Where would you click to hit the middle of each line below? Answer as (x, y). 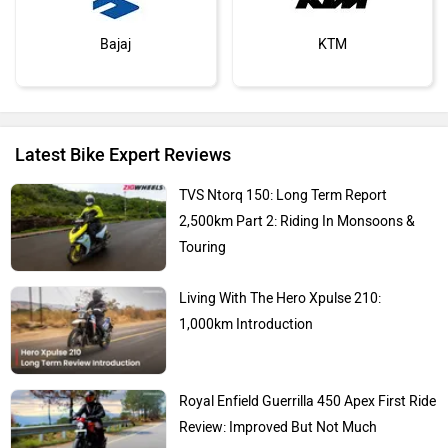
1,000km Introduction (246, 325)
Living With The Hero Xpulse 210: (280, 299)
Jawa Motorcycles (332, 325)
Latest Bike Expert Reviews (123, 155)
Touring (203, 248)
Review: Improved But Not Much (278, 428)
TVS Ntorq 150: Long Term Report (283, 196)
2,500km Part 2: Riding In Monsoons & (297, 222)
